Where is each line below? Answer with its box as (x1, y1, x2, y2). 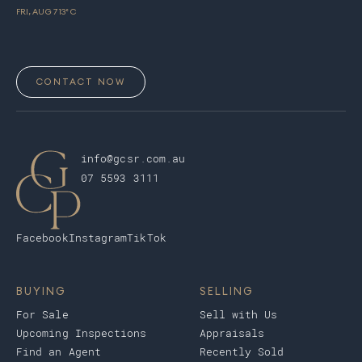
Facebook (16, 231, 69, 244)
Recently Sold (199, 345, 284, 358)
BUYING (16, 284, 66, 297)
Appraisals (199, 326, 265, 339)
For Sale (16, 308, 69, 321)
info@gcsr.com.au (81, 152, 186, 165)
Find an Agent (16, 345, 102, 358)
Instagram (68, 231, 128, 244)
